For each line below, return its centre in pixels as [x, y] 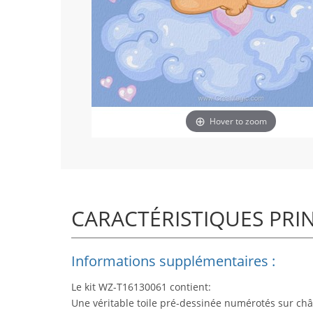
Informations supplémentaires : [173, 261]
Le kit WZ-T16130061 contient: [141, 287]
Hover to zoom [239, 121]
